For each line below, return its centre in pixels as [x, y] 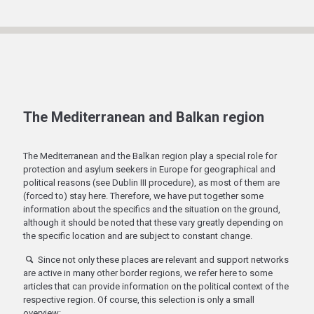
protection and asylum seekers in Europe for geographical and [149, 169]
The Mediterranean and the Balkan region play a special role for [150, 156]
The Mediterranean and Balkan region [144, 117]
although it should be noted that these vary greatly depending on [153, 223]
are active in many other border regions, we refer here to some [148, 273]
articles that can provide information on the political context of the [156, 286]
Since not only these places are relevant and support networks [163, 260]
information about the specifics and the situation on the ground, [152, 209]
